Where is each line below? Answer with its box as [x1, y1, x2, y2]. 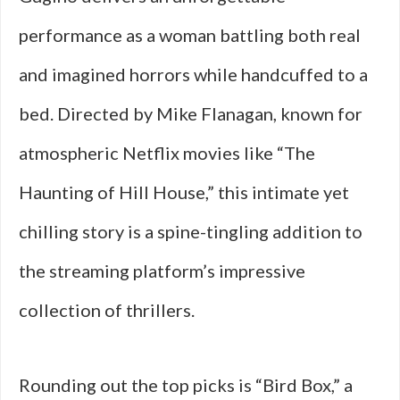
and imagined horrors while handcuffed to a [19, 63, 368, 85]
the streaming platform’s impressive [19, 260, 305, 281]
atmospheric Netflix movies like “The [19, 142, 315, 163]
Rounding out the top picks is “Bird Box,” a [19, 374, 353, 396]
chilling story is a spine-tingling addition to [19, 221, 362, 242]
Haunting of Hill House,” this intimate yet [19, 181, 349, 203]
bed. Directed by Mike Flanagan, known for [19, 103, 362, 124]
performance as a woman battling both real [19, 24, 361, 46]
